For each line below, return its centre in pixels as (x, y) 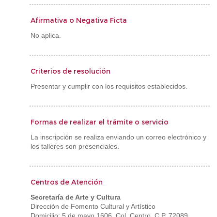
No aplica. (46, 35)
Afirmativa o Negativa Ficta (79, 20)
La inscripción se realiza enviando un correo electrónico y (118, 137)
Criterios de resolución (70, 71)
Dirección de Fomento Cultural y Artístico (93, 206)
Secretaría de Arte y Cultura (76, 197)
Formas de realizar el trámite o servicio (100, 122)
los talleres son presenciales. (75, 146)
